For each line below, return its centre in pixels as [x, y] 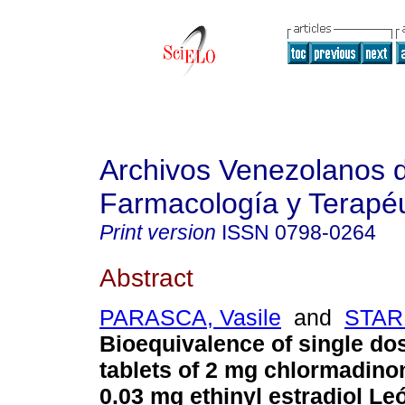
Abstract [146, 277]
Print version [158, 232]
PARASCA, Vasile [190, 318]
